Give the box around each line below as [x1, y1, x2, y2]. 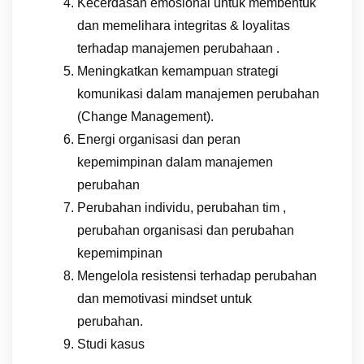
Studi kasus [77, 336, 145, 351]
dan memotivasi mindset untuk [77, 291, 252, 305]
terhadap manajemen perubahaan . [77, 41, 279, 55]
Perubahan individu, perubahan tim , [77, 200, 286, 214]
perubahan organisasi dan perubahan [77, 223, 294, 237]
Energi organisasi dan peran [77, 132, 240, 146]
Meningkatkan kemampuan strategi [77, 63, 279, 78]
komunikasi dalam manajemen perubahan [77, 86, 319, 101]
